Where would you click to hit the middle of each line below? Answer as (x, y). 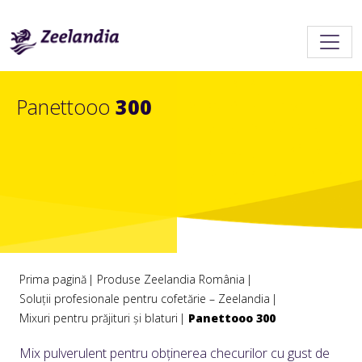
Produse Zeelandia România (171, 279)
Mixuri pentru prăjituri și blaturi (99, 318)
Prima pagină (53, 279)
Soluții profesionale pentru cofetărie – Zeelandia (145, 299)
